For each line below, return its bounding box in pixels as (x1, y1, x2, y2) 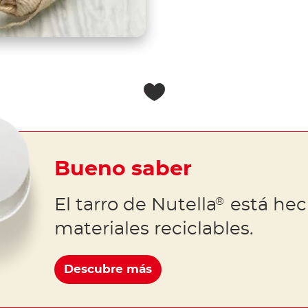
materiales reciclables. (54, 220, 254, 239)
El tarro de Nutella (54, 196, 217, 214)
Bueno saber (54, 159, 192, 180)
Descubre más (63, 263, 152, 276)
